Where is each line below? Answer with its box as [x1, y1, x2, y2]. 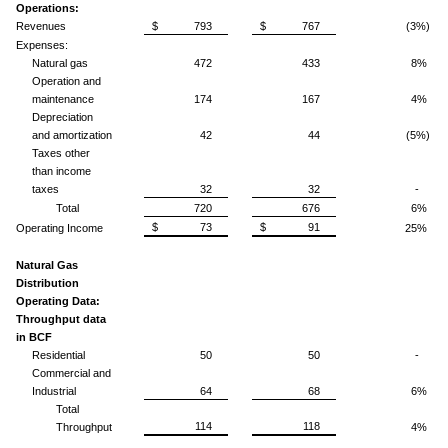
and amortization [32, 128, 112, 141]
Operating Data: [16, 294, 100, 307]
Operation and [32, 74, 101, 87]
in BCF [16, 330, 52, 343]
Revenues [16, 19, 66, 32]
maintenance [32, 92, 94, 105]
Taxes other [32, 146, 90, 159]
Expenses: [16, 38, 68, 51]
